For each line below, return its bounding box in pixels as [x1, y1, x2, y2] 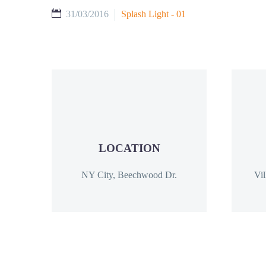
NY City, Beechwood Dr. [81, 170, 177, 180]
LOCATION [98, 141, 160, 154]
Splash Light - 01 [121, 9, 186, 19]
